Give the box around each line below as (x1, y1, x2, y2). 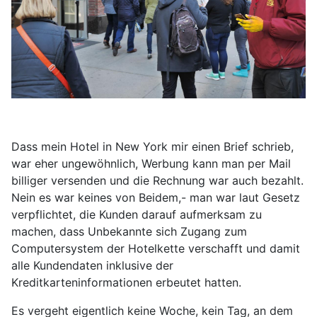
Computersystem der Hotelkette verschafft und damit (11, 241, 300, 256)
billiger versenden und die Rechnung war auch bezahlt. (11, 173, 304, 188)
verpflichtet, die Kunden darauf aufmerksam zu (11, 207, 262, 222)
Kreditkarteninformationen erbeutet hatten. (11, 275, 241, 290)
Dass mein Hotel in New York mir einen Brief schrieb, (11, 139, 294, 154)
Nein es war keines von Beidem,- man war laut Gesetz (11, 190, 300, 205)
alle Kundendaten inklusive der (11, 258, 173, 273)
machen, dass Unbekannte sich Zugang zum (11, 224, 247, 239)
